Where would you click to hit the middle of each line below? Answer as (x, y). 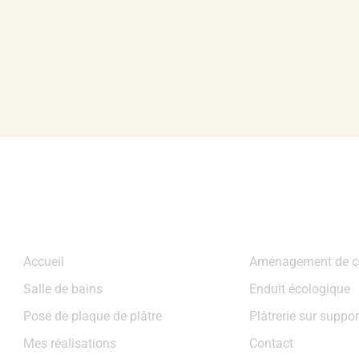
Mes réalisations (69, 344)
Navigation (67, 243)
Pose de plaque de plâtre (92, 317)
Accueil (43, 262)
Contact (271, 344)
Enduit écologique (299, 289)
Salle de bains (63, 289)
